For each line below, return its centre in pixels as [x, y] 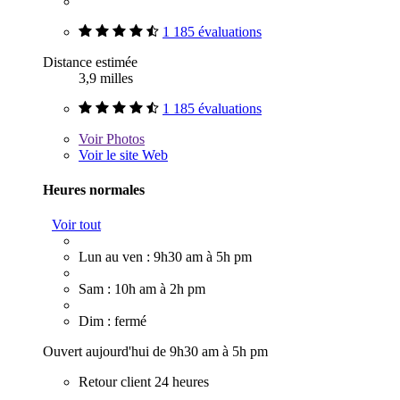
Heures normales [94, 189]
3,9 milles [106, 78]
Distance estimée [90, 62]
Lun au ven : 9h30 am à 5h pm [165, 257]
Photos [124, 138]
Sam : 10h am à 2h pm [142, 289]
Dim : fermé [112, 321]
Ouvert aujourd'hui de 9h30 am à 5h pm [155, 352]
